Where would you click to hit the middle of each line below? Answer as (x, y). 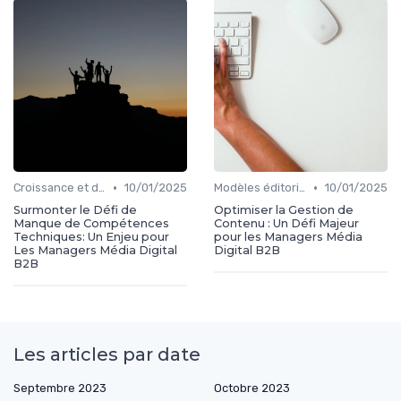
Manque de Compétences (91, 224)
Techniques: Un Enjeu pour (91, 237)
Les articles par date (107, 355)
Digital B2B (247, 251)
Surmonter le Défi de (75, 210)
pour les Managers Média (288, 237)
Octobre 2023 (252, 388)
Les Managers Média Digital (95, 251)
